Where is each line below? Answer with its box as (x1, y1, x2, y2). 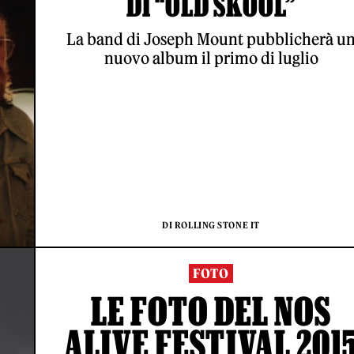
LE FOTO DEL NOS (90, 289, 332, 333)
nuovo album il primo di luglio (104, 48, 318, 69)
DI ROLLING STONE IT (162, 220, 260, 232)
